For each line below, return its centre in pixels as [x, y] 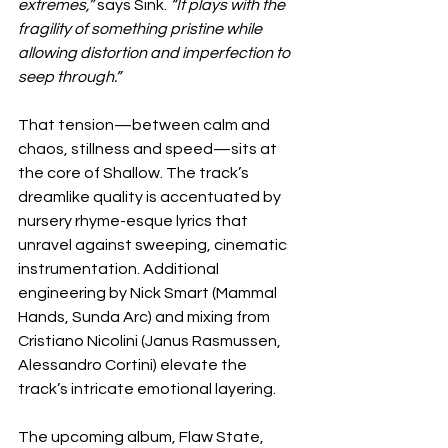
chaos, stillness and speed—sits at [149, 149]
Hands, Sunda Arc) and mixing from [145, 317]
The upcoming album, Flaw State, [142, 437]
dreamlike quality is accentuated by [151, 197]
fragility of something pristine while [141, 29]
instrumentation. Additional [120, 269]
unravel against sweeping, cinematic [154, 245]
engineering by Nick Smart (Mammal [149, 293]
